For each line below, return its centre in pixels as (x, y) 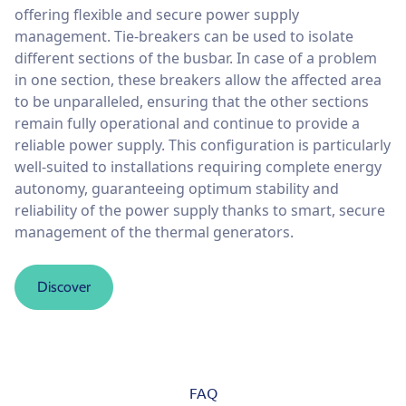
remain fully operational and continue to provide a (187, 123)
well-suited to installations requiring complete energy (198, 166)
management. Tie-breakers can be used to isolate (184, 36)
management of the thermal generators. (154, 232)
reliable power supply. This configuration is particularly (203, 145)
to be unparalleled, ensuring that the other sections (192, 101)
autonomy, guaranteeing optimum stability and (177, 188)
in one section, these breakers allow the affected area (198, 79)
